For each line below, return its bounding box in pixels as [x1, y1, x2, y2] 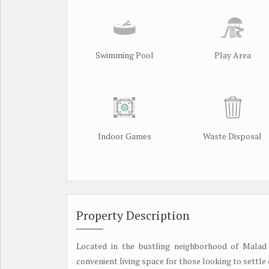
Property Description [76, 207, 190, 223]
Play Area [214, 49, 251, 61]
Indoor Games [97, 130, 151, 142]
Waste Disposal [203, 130, 262, 142]
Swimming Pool [95, 49, 154, 61]
